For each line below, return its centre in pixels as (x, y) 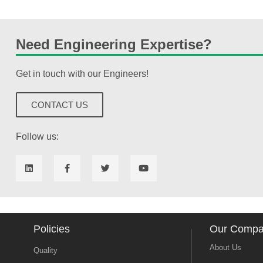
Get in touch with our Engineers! (82, 73)
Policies (51, 229)
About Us (225, 247)
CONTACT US (59, 104)
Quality (45, 250)
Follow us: (37, 137)
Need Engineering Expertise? (114, 44)
